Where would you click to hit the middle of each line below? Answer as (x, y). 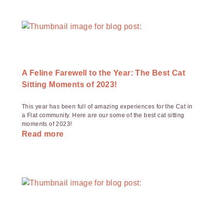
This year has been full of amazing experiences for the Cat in (107, 107)
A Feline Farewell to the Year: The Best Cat (104, 73)
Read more (43, 134)
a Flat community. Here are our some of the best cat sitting (103, 115)
